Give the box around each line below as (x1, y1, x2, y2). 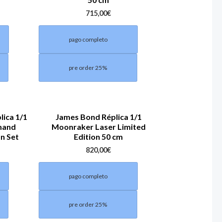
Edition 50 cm (74, 131, 123, 141)
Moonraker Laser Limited (51, 121, 146, 131)
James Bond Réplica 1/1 (55, 111, 142, 121)
